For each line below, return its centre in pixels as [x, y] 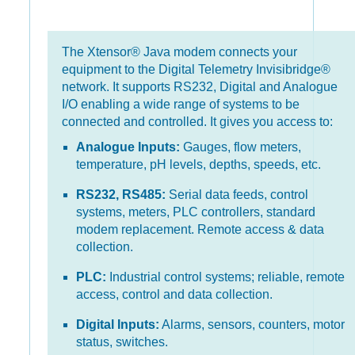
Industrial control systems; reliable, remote [225, 277]
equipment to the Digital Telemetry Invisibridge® [196, 69]
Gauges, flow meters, [240, 147]
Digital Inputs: [118, 324]
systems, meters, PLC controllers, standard [196, 212]
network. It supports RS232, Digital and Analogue [200, 87]
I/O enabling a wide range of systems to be [181, 104]
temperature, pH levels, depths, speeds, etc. [198, 164]
